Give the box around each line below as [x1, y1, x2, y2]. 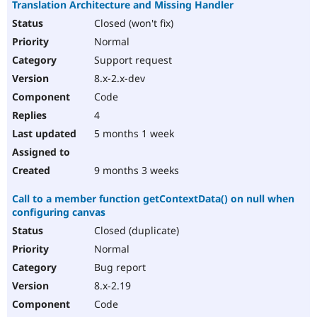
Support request [91, 53, 172, 67]
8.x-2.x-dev [91, 71, 145, 86]
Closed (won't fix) [91, 16, 173, 30]
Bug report [91, 260, 146, 275]
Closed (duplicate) [91, 224, 179, 238]
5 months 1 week [91, 127, 174, 141]
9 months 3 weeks [91, 163, 179, 178]
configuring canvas [12, 205, 105, 219]
